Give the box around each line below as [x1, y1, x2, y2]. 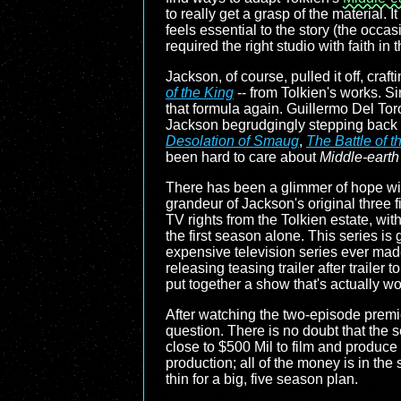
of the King [166, 85, 234, 100]
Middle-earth [320, 149, 399, 165]
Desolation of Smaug [166, 133, 299, 149]
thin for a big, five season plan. [166, 371, 358, 387]
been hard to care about [166, 149, 320, 165]
